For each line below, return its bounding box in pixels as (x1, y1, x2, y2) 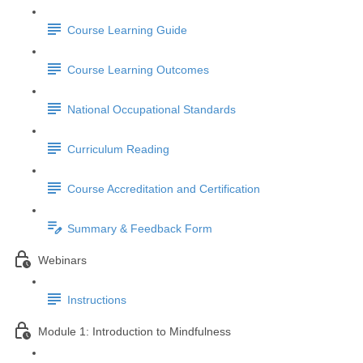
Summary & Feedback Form (67, 222, 212, 236)
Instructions (67, 293, 126, 307)
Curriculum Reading (67, 143, 169, 156)
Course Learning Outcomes (67, 63, 209, 77)
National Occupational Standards (67, 103, 236, 117)
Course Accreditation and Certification (67, 182, 260, 196)
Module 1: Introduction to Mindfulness (38, 325, 231, 339)
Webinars (38, 254, 87, 267)
